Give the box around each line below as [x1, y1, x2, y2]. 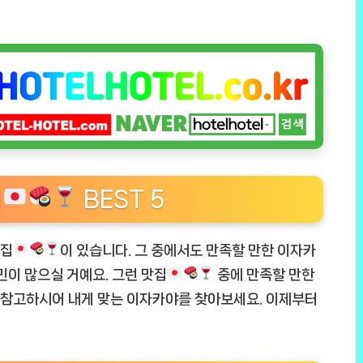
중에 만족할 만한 [214, 267, 315, 282]
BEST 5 [77, 186, 165, 211]
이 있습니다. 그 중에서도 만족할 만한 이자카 [60, 242, 317, 258]
